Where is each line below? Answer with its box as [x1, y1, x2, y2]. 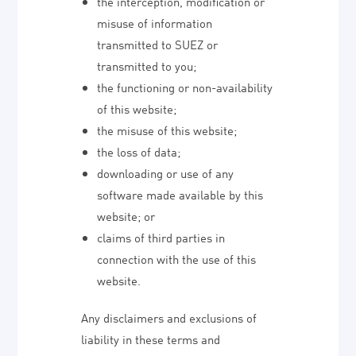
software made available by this [97, 186, 264, 202]
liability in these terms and [81, 331, 221, 346]
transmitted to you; [97, 57, 197, 73]
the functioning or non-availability [97, 79, 273, 95]
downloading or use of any [97, 164, 234, 180]
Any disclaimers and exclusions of [81, 309, 257, 325]
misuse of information [97, 14, 213, 30]
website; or [97, 207, 156, 223]
